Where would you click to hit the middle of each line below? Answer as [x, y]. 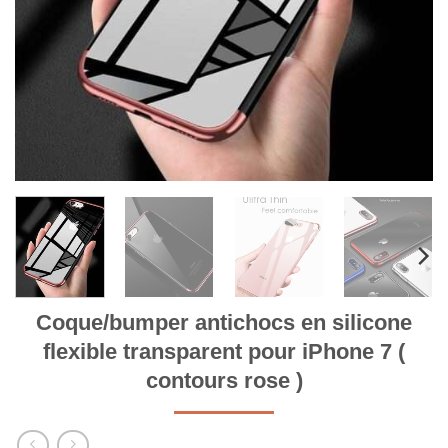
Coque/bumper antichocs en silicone [224, 323]
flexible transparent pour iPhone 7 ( [224, 352]
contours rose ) [224, 381]
